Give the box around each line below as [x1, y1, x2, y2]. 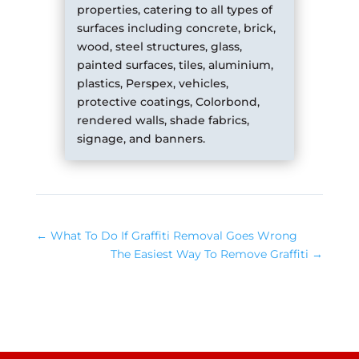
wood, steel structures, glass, [76, 39, 242, 54]
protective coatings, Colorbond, [76, 95, 260, 110]
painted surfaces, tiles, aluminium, [76, 58, 273, 73]
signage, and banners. [76, 131, 205, 147]
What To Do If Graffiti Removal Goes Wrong [50, 228, 297, 244]
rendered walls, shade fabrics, [76, 113, 249, 128]
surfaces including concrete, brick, [76, 21, 276, 36]
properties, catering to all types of [76, 2, 272, 18]
